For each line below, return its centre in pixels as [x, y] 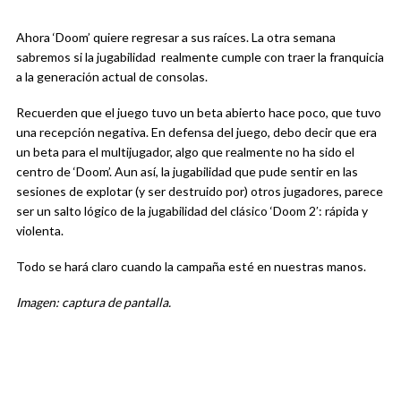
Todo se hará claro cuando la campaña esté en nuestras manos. [191, 266]
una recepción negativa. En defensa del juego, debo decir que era [196, 132]
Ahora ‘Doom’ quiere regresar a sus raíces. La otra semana [176, 37]
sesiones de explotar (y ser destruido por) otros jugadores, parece [200, 191]
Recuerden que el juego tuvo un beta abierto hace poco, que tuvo [199, 112]
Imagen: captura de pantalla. [95, 302]
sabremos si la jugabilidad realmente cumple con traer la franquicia [200, 56]
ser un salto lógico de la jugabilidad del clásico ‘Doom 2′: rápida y [192, 210]
